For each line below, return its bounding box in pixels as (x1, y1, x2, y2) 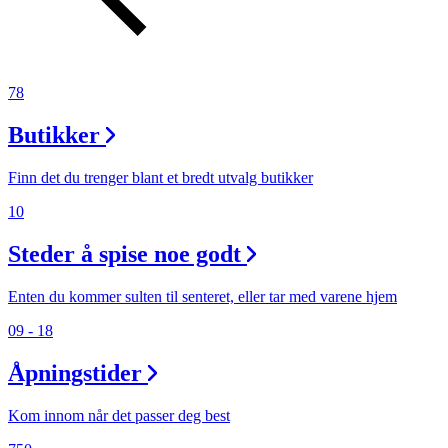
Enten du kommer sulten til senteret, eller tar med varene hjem (8, 288, 397, 305)
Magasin (28, 300, 90, 321)
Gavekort (28, 337, 95, 358)
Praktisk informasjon (28, 226, 179, 247)
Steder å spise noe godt (8, 241, 241, 268)
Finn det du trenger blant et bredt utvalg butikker (8, 169, 313, 187)
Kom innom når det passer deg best (8, 406, 230, 424)
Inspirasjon (28, 21, 144, 48)
